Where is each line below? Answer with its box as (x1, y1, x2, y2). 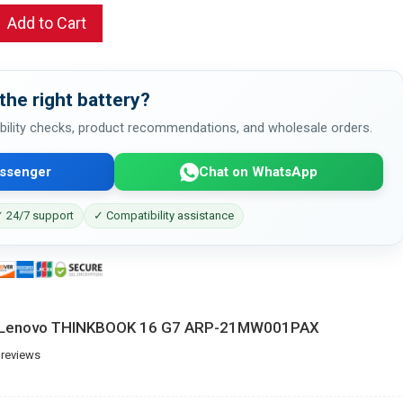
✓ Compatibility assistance (94, 209, 234, 222)
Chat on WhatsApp (198, 163, 318, 180)
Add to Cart (7, 13, 86, 32)
